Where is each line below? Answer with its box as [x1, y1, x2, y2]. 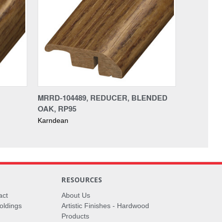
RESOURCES [61, 174, 103, 184]
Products [61, 212, 90, 220]
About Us [61, 191, 91, 199]
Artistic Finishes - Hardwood [61, 201, 150, 210]
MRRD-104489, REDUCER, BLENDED [38, 92, 167, 103]
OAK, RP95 [38, 103, 76, 114]
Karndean [38, 116, 68, 124]
